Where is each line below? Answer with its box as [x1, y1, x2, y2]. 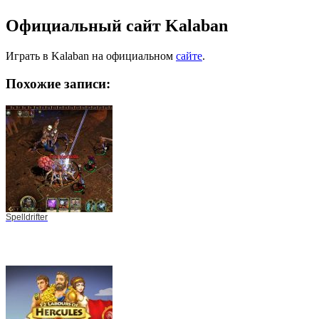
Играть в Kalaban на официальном [6, 50, 176, 63]
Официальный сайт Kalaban [6, 16, 228, 36]
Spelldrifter [6, 211, 48, 222]
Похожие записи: [6, 75, 110, 91]
